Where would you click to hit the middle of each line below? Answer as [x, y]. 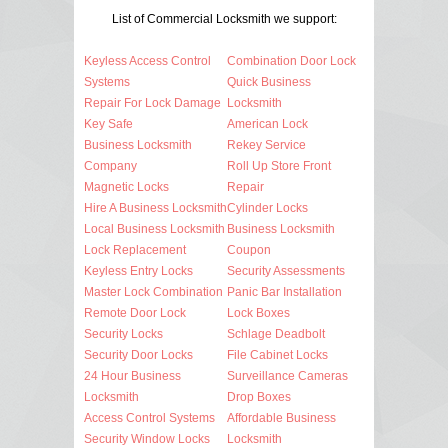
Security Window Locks [147, 438]
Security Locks [123, 333]
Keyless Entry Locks [138, 270]
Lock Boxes [258, 312]
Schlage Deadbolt [276, 333]
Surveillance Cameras [287, 375]
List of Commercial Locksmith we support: [224, 18]
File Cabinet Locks [277, 354]
